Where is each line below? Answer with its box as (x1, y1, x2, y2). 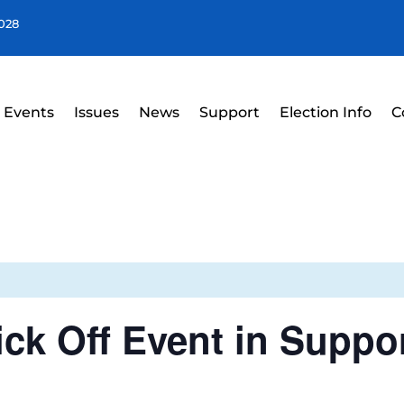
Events (4, 103, 54, 121)
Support (199, 103, 260, 121)
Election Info (280, 103, 372, 121)
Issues (74, 103, 119, 121)
